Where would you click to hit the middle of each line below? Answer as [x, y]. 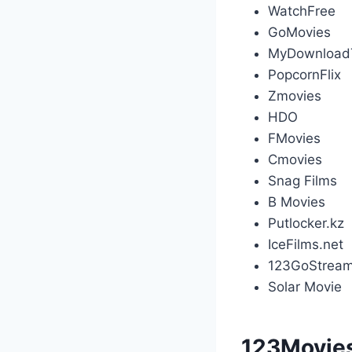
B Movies [297, 202]
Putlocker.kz [306, 224]
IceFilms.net [306, 245]
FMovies [294, 139]
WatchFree [302, 11]
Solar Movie [305, 287]
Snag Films [302, 181]
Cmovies [295, 160]
